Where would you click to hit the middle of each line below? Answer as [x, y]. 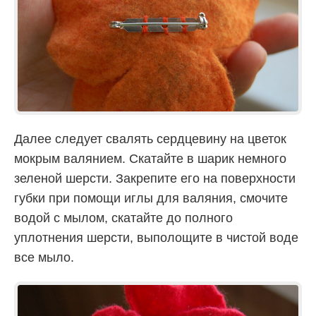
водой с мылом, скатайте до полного [123, 218]
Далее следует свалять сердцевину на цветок [150, 139]
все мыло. [44, 257]
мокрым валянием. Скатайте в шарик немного [150, 158]
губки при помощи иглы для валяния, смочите [151, 198]
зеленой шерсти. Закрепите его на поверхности [155, 178]
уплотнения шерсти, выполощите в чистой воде [156, 237]
